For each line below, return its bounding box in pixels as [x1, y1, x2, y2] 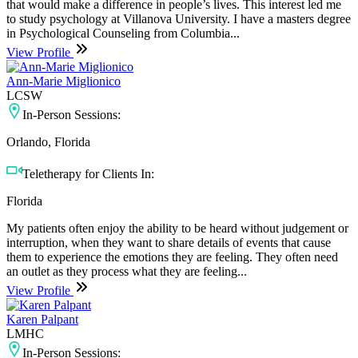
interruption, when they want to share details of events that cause [6, 235, 331, 249]
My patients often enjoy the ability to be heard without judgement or [6, 221, 348, 235]
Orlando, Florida [6, 134, 90, 149]
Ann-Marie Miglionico [6, 74, 121, 88]
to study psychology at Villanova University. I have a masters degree [6, 11, 351, 26]
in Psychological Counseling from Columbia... [6, 26, 240, 40]
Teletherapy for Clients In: [22, 166, 154, 181]
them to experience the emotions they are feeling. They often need [6, 249, 338, 264]
